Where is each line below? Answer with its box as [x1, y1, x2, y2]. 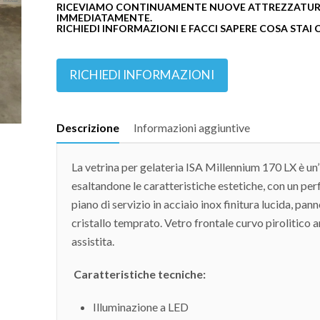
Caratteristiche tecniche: [71, 266, 206, 281]
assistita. [71, 234, 114, 248]
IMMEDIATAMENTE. [56, 11, 152, 24]
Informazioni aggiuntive [133, 120, 250, 134]
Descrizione [56, 120, 119, 134]
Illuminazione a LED [92, 299, 189, 314]
